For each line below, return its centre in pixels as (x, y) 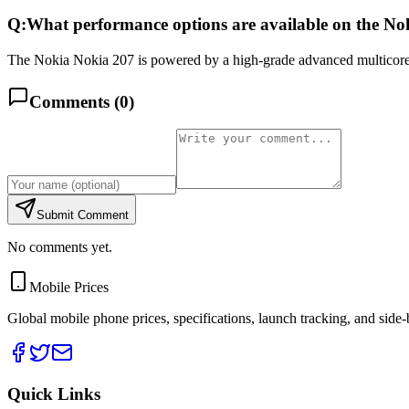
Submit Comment (83, 215)
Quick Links (54, 394)
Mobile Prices (69, 288)
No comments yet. (60, 247)
